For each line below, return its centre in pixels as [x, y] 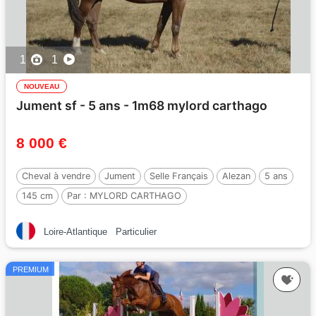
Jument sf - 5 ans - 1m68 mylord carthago [142, 105]
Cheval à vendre [56, 176]
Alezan [236, 176]
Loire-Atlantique [75, 231]
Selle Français [179, 176]
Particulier [136, 231]
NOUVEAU [42, 86]
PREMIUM [31, 269]
